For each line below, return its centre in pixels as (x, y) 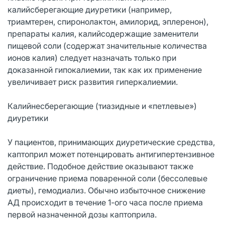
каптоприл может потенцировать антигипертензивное (111, 154)
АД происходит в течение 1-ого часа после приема (105, 202)
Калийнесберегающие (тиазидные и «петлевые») (102, 106)
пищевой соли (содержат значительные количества (107, 45)
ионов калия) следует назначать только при (92, 58)
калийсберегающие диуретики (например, (90, 9)
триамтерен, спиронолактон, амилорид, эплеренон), (108, 21)
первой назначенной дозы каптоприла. (82, 214)
